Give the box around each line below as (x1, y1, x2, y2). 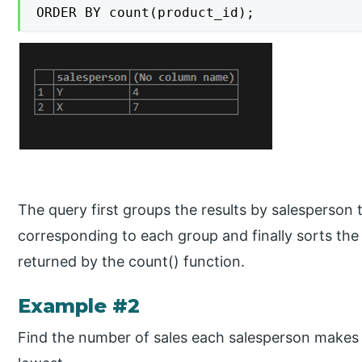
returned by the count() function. (18, 252, 246, 270)
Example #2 (18, 293, 141, 318)
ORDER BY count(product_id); (36, 4, 255, 20)
